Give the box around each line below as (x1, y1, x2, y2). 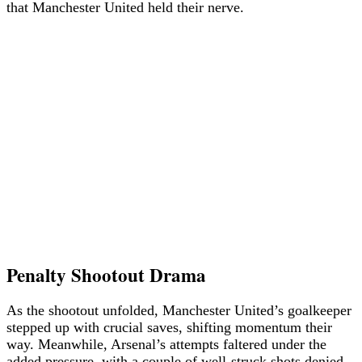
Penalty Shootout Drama (6, 260, 206, 288)
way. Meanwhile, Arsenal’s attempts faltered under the (6, 335, 326, 352)
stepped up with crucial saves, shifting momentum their (6, 318, 332, 335)
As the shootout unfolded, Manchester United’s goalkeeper (6, 301, 351, 318)
